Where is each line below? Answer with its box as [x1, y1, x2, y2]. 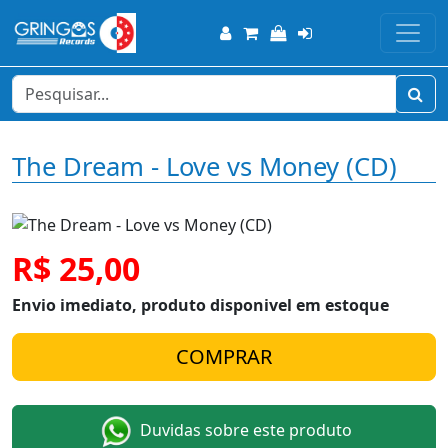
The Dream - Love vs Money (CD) [12, 149, 397, 184]
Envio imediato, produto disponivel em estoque [12, 294, 389, 316]
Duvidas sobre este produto [136, 419, 352, 442]
